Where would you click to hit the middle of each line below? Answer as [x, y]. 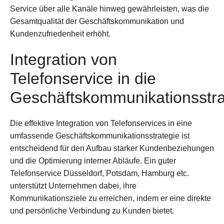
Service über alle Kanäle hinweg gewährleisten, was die [109, 9]
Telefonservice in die [83, 79]
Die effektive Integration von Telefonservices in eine [101, 123]
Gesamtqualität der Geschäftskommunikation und [97, 21]
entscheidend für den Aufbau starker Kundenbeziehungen [112, 148]
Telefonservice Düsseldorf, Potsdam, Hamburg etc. [99, 173]
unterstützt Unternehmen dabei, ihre [73, 186]
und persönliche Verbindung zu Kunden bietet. [92, 211]
